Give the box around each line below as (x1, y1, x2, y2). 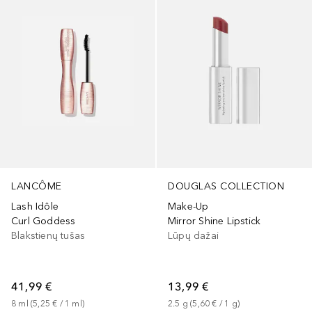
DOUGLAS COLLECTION (168, 180, 284, 192)
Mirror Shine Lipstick (168, 214, 261, 227)
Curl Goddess (11, 214, 76, 227)
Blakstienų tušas (11, 229, 86, 242)
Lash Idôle (11, 200, 58, 212)
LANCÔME (11, 180, 62, 192)
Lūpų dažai (168, 229, 219, 242)
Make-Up (168, 200, 209, 212)
